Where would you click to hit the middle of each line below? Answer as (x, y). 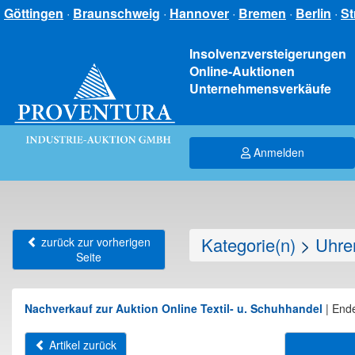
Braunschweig (116, 13)
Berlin (313, 13)
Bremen (262, 13)
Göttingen (34, 13)
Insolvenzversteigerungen (268, 53)
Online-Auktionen (242, 71)
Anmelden (277, 152)
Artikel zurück (81, 345)
